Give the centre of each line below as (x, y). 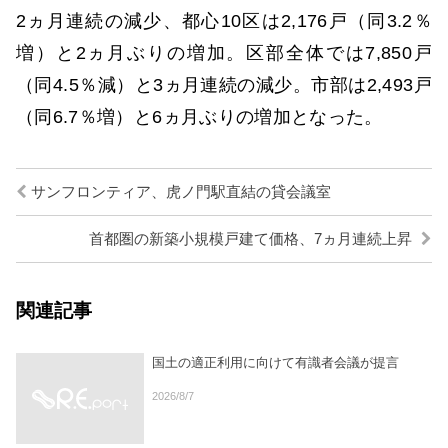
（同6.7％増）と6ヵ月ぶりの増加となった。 (199, 117)
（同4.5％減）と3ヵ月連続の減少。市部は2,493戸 (224, 85)
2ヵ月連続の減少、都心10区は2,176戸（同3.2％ (224, 21)
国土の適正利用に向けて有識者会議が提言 (275, 363)
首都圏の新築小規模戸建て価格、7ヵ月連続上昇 (252, 239)
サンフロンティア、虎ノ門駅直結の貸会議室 (179, 192)
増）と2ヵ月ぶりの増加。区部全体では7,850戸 (224, 53)
